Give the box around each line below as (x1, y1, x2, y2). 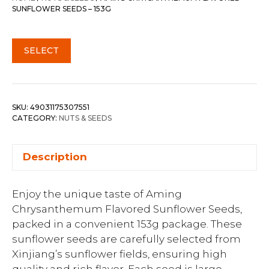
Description (23, 151, 87, 163)
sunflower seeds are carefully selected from (12, 233, 241, 245)
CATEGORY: (12, 113, 59, 122)
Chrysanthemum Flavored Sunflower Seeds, (12, 203, 242, 215)
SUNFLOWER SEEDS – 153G (12, 4, 111, 13)
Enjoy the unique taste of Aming (12, 188, 182, 200)
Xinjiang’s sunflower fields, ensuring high (12, 248, 227, 260)
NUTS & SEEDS (59, 113, 112, 122)
